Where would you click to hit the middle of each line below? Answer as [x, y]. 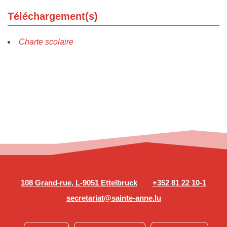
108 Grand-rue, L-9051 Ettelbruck [79, 182]
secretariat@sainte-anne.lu [113, 198]
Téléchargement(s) [53, 16]
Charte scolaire [46, 42]
